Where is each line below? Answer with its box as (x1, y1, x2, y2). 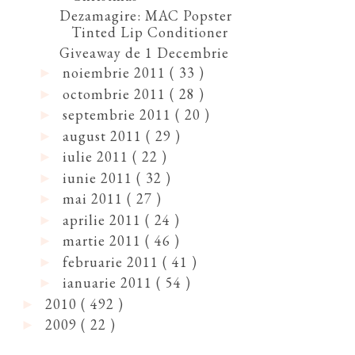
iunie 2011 (62, 168, 136, 187)
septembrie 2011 (62, 105, 175, 124)
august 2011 (62, 126, 146, 145)
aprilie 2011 (62, 210, 145, 229)
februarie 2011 (62, 252, 162, 271)
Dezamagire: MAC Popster (59, 6, 232, 25)
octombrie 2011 (62, 84, 170, 103)
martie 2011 (62, 231, 145, 250)
